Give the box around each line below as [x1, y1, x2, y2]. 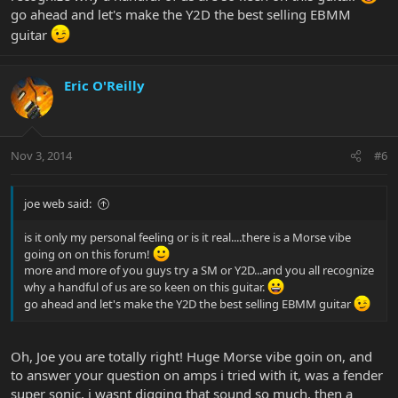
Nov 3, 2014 [11, 147, 72, 164]
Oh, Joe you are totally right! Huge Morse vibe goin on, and [11, 346, 372, 365]
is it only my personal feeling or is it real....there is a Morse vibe [24, 229, 351, 246]
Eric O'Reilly [64, 76, 145, 94]
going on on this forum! [24, 246, 153, 263]
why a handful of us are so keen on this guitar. [24, 279, 267, 296]
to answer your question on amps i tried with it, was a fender [11, 365, 383, 384]
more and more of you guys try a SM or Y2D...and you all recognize [24, 262, 374, 279]
